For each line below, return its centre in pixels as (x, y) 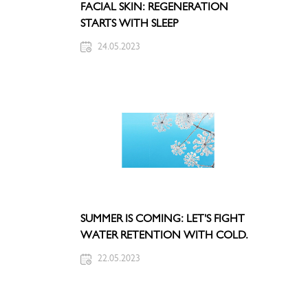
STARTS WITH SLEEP (129, 24)
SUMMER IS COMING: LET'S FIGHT (163, 220)
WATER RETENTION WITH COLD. (164, 237)
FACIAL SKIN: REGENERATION (154, 8)
